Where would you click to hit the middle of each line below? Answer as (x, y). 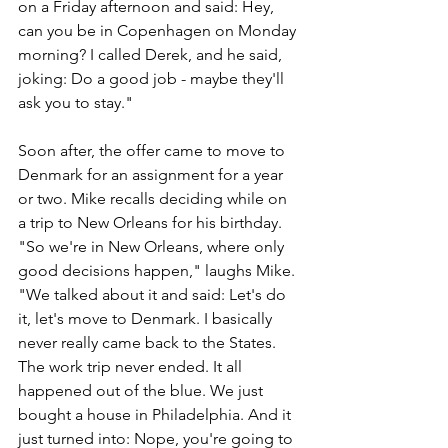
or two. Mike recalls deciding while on (154, 198)
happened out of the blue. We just (142, 390)
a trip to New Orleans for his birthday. (152, 222)
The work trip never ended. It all (132, 366)
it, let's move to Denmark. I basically (147, 318)
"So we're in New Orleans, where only (153, 246)
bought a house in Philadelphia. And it (156, 414)
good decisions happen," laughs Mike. (158, 270)
